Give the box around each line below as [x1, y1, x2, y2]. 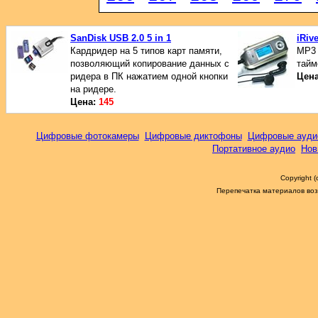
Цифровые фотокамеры [35, 131, 139, 141]
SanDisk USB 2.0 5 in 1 [70, 33, 171, 43]
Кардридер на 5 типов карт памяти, [70, 45, 222, 56]
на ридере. [70, 84, 116, 94]
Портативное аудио [212, 143, 295, 154]
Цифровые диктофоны [144, 131, 242, 141]
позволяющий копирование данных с [70, 58, 229, 69]
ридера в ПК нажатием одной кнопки [70, 71, 228, 82]
